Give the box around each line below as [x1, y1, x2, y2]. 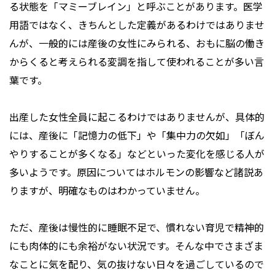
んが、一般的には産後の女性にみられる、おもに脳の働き [9, 36, 265, 51]
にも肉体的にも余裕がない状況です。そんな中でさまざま [9, 238, 263, 254]
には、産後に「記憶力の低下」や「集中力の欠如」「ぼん [9, 128, 265, 143]
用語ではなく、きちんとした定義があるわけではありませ [9, 17, 265, 33]
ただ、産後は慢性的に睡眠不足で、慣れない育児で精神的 [9, 220, 264, 235]
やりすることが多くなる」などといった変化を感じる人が [9, 146, 265, 161]
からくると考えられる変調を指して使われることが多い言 [9, 54, 264, 69]
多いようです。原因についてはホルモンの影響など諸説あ [9, 165, 263, 180]
